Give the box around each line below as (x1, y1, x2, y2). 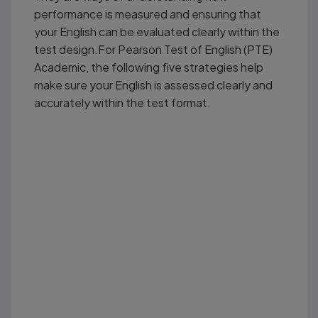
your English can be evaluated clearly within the (34, 23, 280, 39)
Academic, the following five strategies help (34, 59, 264, 75)
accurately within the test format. (34, 94, 212, 110)
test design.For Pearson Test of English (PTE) (34, 41, 273, 57)
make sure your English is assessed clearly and (34, 77, 273, 92)
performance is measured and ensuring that (34, 6, 262, 21)
